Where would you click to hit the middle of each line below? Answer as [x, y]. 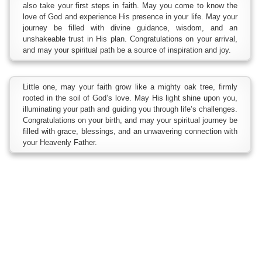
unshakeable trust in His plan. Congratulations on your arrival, [130, 39]
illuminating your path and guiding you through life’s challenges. [130, 109]
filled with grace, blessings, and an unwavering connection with [130, 132]
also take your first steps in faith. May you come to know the [130, 6]
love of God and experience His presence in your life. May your [130, 17]
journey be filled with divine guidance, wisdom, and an [130, 28]
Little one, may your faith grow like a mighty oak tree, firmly [130, 87]
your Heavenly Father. [60, 143]
